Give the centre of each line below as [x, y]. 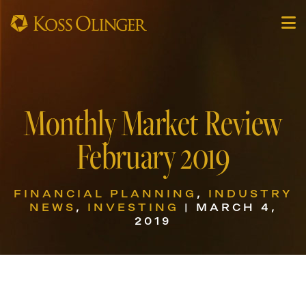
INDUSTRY [250, 193]
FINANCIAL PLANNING [105, 193]
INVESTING [133, 207]
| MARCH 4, [228, 207]
